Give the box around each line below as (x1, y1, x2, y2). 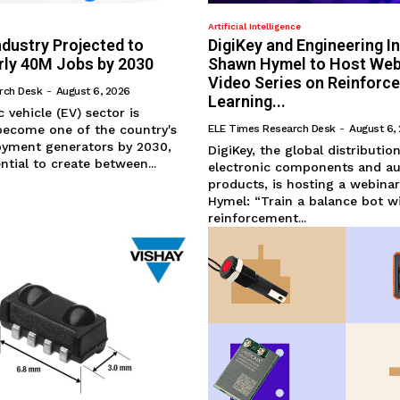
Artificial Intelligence (208, 21, 302, 32)
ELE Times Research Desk (208, 122, 336, 136)
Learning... (208, 92, 287, 112)
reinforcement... (208, 211, 307, 226)
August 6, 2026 (55, 85, 130, 98)
